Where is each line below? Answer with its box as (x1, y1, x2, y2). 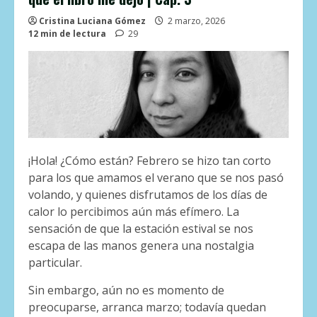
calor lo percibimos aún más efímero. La (28, 204, 239, 220)
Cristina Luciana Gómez (39, 15, 146, 28)
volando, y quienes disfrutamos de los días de (28, 187, 267, 203)
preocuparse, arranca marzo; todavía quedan (28, 299, 266, 316)
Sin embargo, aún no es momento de (28, 282, 224, 299)
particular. (28, 255, 82, 271)
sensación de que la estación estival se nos (28, 221, 253, 237)
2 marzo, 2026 (166, 15, 225, 28)
